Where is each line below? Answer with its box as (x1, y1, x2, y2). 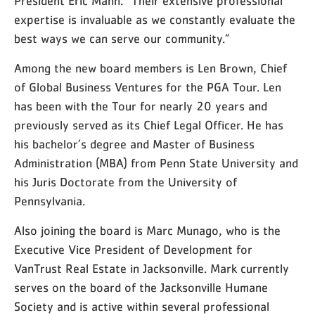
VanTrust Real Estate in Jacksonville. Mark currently (14, 263, 289, 276)
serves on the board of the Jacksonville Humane (14, 282, 268, 295)
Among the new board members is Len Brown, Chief (14, 63, 287, 75)
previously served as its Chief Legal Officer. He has (14, 120, 283, 132)
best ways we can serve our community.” (14, 33, 230, 46)
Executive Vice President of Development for (14, 244, 252, 257)
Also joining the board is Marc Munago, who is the (14, 225, 281, 238)
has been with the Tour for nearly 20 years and (14, 101, 267, 113)
